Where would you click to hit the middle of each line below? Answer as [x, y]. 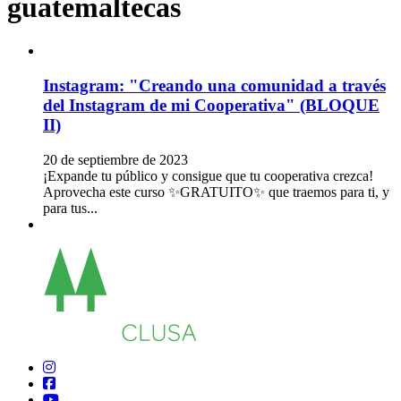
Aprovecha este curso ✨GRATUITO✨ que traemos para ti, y [216, 192]
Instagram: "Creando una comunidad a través [214, 85]
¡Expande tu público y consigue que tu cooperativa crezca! [208, 175]
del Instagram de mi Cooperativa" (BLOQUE [211, 105]
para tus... [70, 208]
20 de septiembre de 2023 [115, 159]
